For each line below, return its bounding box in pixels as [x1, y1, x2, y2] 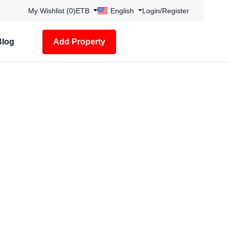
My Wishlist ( [28, 7, 69, 15]
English [108, 7, 136, 15]
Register [162, 7, 189, 15]
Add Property [53, 37, 105, 46]
